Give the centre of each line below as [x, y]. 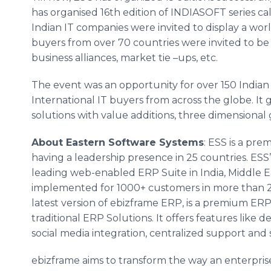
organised [74, 12]
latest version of [71, 203]
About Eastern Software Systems [118, 142]
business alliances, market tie [102, 58]
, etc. [207, 58]
